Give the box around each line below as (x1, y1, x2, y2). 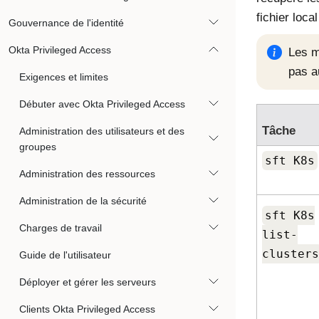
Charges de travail (19, 222, 102, 234)
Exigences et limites (19, 71, 108, 83)
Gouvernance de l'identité (9, 17, 124, 28)
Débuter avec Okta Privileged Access (19, 98, 185, 110)
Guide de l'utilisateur (19, 249, 111, 261)
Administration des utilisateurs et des (19, 125, 184, 137)
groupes (19, 141, 56, 152)
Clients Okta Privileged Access (19, 303, 155, 315)
